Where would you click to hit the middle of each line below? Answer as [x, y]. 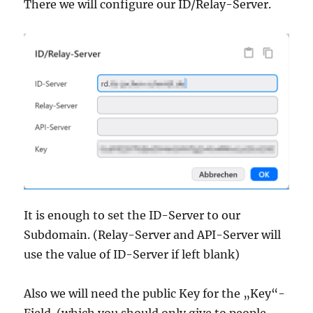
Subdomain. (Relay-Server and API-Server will [153, 234]
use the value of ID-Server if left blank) [132, 254]
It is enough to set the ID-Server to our [132, 215]
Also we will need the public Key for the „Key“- [155, 293]
